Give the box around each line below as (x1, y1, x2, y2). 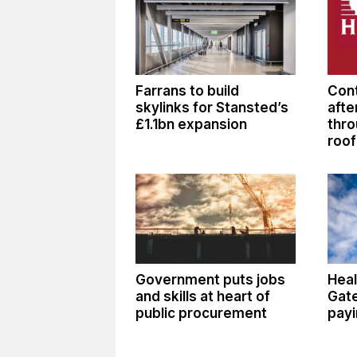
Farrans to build (135, 82, 239, 99)
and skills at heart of (135, 288, 270, 305)
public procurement (135, 305, 267, 322)
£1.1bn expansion (135, 116, 247, 132)
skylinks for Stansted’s (135, 99, 288, 116)
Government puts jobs (135, 272, 285, 288)
